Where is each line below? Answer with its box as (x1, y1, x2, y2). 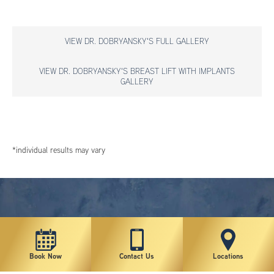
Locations (213, 251, 244, 261)
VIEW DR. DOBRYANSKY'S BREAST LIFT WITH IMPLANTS (39, 66, 235, 76)
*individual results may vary (12, 144, 106, 155)
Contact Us (119, 251, 155, 261)
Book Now (29, 251, 62, 261)
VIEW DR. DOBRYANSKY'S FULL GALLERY (65, 36, 209, 46)
